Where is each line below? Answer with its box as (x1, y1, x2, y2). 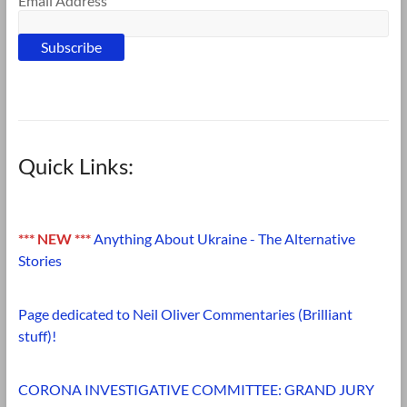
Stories (17, 251, 62, 269)
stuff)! (17, 326, 56, 344)
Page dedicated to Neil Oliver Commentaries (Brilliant (17, 304, 352, 323)
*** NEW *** (17, 229, 91, 247)
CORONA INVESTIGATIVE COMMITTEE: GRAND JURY (17, 380, 374, 398)
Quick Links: (17, 152, 134, 179)
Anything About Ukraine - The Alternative (93, 229, 355, 247)
